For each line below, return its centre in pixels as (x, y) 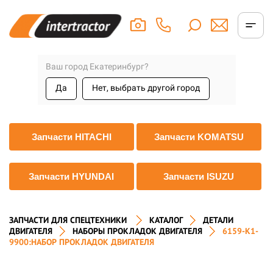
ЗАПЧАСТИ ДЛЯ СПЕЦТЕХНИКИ (68, 220)
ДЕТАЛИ (218, 220)
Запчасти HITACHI (71, 137)
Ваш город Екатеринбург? (97, 66)
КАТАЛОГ (166, 220)
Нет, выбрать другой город (146, 88)
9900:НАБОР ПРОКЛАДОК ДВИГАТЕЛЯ (82, 242)
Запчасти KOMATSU (199, 137)
